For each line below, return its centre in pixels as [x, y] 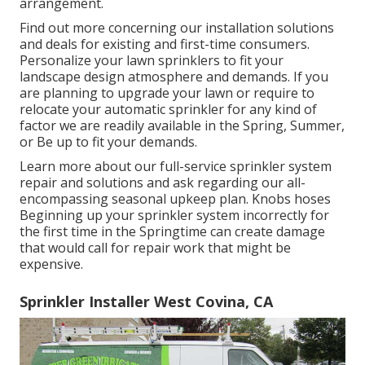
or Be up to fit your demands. [108, 142]
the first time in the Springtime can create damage [172, 232]
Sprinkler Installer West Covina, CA [146, 302]
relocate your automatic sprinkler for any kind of [168, 110]
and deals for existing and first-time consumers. [165, 44]
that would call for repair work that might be [155, 248]
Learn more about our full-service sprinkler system [176, 167]
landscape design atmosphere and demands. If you [174, 77]
